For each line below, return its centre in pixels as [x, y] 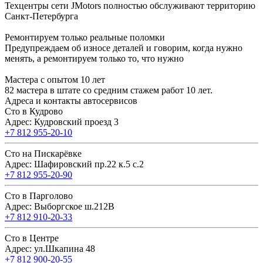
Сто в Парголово [39, 196]
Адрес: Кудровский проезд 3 [62, 122]
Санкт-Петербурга [41, 16]
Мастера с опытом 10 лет [55, 80]
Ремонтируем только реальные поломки [85, 38]
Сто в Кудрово [34, 112]
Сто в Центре [32, 238]
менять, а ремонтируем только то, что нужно [94, 59]
